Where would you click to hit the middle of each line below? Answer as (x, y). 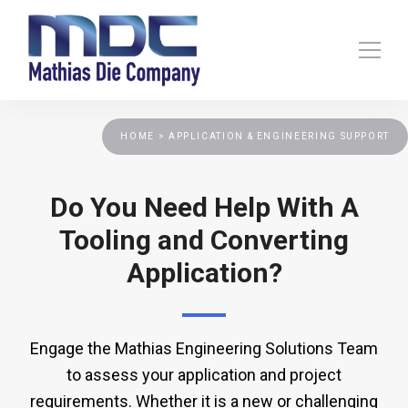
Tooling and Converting (204, 240)
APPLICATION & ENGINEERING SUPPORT (279, 137)
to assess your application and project (204, 375)
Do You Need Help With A (204, 208)
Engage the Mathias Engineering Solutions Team (204, 349)
